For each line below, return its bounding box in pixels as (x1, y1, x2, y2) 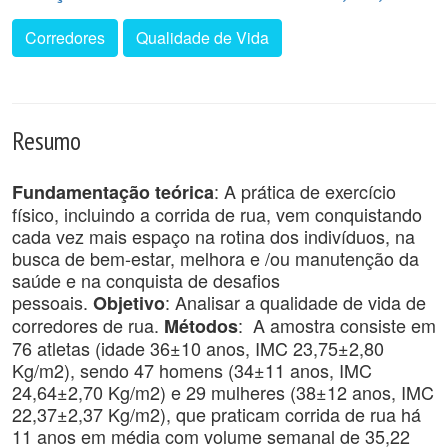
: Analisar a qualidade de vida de (165, 289, 426, 315)
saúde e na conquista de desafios (12, 267, 280, 293)
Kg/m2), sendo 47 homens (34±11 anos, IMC (12, 357, 372, 383)
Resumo (12, 124, 81, 157)
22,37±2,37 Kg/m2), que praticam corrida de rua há (12, 401, 421, 427)
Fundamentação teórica (12, 179, 214, 205)
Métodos (164, 313, 238, 339)
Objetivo (93, 290, 165, 316)
